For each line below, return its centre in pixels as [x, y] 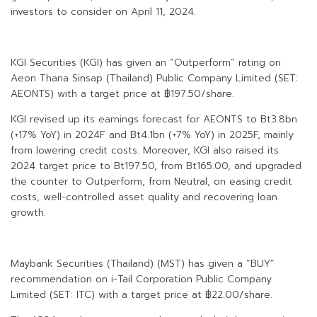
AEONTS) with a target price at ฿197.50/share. [122, 94]
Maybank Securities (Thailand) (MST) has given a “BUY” [143, 264]
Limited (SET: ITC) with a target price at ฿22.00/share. [142, 295]
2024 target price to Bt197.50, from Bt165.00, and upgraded [156, 166]
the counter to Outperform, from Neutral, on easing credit [151, 182]
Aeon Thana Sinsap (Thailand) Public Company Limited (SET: [154, 79]
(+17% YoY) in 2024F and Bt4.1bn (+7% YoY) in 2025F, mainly [152, 135]
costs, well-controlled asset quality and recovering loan [144, 197]
